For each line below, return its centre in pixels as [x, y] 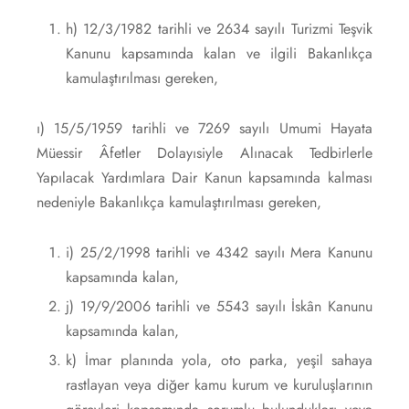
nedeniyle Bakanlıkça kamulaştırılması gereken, [179, 202]
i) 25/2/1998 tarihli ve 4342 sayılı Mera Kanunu [219, 252]
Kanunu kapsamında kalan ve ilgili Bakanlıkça [219, 53]
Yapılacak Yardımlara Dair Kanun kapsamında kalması [204, 177]
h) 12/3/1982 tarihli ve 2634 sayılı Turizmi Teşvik [219, 28]
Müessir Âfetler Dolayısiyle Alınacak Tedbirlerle [204, 152]
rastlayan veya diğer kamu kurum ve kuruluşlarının [219, 384]
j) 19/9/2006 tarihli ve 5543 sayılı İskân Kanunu [219, 306]
